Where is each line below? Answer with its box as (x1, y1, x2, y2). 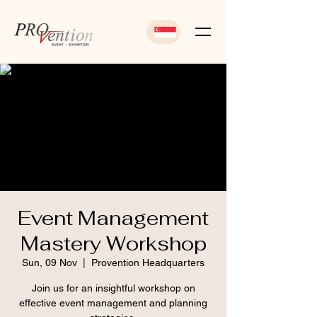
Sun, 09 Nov (22, 257, 77, 268)
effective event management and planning (19, 297, 207, 309)
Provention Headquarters (91, 257, 204, 268)
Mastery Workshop (20, 231, 207, 256)
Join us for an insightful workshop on (31, 282, 195, 294)
